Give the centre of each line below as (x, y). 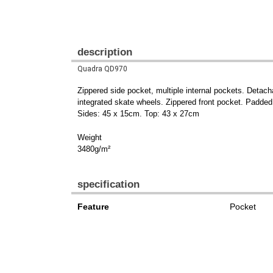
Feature (93, 207)
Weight (90, 138)
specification (108, 185)
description (105, 52)
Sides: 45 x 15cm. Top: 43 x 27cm (138, 114)
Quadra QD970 (102, 69)
